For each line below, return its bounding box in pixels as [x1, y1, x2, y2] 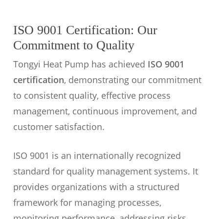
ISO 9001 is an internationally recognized [13, 150, 181, 161]
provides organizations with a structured [13, 181, 179, 193]
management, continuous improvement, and [13, 105, 197, 117]
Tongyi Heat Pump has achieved [13, 58, 148, 70]
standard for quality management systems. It [13, 165, 198, 177]
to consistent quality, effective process [13, 89, 171, 101]
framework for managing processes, [13, 197, 161, 208]
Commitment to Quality [13, 38, 134, 52]
